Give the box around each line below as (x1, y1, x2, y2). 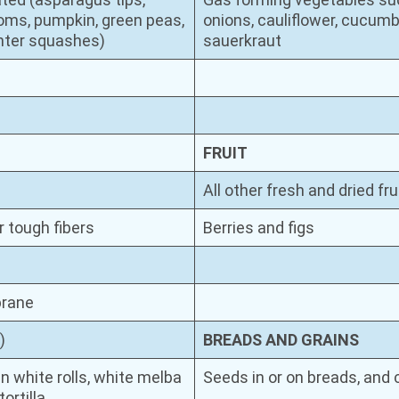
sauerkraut (203, 30, 282, 50)
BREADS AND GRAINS (203, 330, 360, 349)
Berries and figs (203, 217, 315, 237)
